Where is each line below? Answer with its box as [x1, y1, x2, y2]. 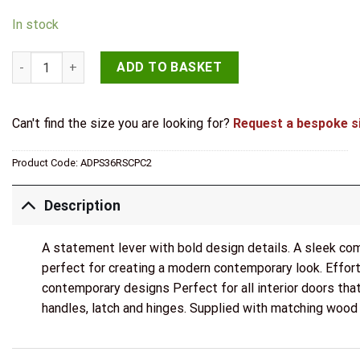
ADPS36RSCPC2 [80, 156, 152, 169]
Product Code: [12, 156, 80, 169]
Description [44, 197, 121, 214]
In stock [12, 17, 59, 33]
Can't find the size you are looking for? [12, 115, 233, 131]
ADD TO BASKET [117, 59, 223, 75]
